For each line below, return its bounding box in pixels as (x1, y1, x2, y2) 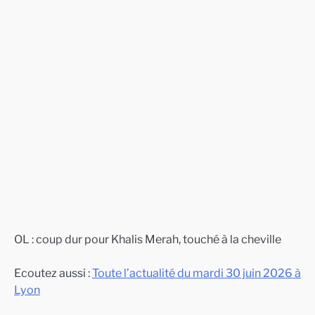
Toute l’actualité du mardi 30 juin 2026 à (92, 265, 301, 280)
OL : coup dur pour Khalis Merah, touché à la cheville (14, 231, 281, 246)
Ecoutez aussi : (14, 265, 92, 280)
